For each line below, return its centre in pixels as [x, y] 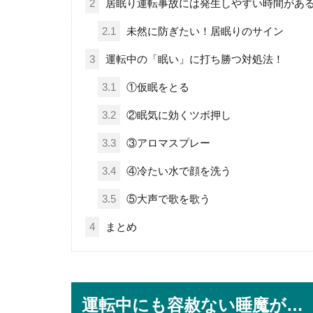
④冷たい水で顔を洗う [178, 171]
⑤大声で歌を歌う [167, 199]
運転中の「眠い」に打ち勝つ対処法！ [193, 59]
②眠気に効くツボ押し [178, 115]
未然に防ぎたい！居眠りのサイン [204, 31]
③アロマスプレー [167, 143]
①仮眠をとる [157, 87]
